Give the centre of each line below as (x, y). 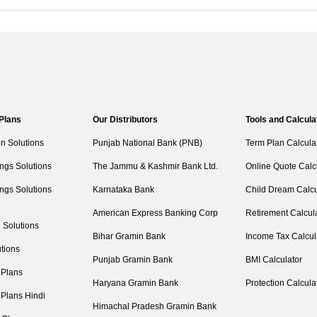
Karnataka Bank (123, 190)
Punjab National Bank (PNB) (147, 143)
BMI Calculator (274, 260)
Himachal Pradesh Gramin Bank (154, 306)
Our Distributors (125, 120)
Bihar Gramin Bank (129, 236)
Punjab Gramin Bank (132, 260)
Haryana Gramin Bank (135, 283)
